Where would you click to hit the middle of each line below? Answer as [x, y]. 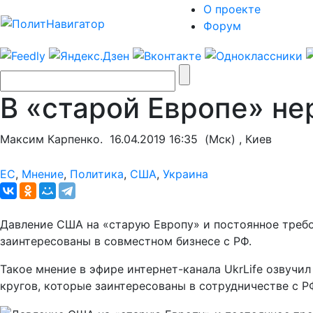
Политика [97, 174]
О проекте [232, 9]
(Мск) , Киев [235, 139]
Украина [185, 174]
